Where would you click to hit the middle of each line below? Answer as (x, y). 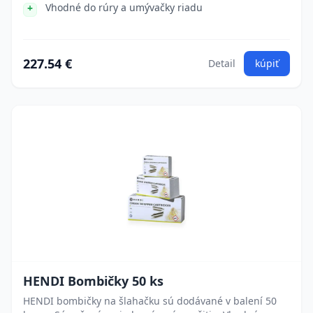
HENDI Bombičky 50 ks (93, 281)
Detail (222, 63)
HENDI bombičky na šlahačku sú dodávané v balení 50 (150, 301)
